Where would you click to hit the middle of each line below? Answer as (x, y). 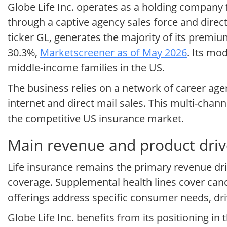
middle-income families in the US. (86, 68)
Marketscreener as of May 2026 (113, 53)
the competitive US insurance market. (96, 119)
